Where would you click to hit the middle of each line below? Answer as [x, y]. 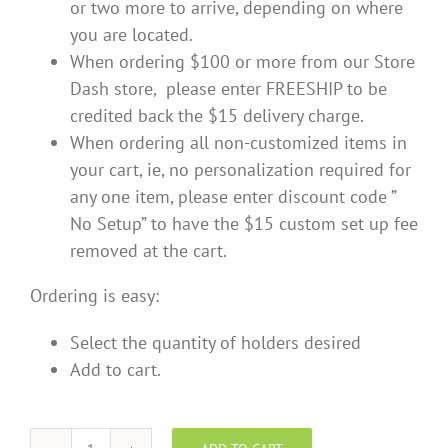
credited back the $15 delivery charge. [217, 116]
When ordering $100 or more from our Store [242, 62]
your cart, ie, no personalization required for [240, 170]
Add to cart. [115, 370]
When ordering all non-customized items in [238, 143]
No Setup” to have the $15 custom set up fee [244, 224]
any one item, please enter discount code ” [233, 197]
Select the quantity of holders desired [215, 343]
